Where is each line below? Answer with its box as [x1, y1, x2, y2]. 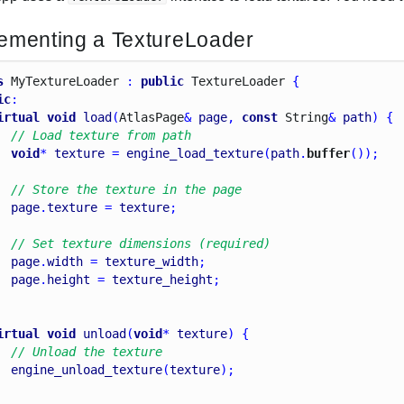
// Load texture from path [11, 128, 192, 143]
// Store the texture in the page [11, 182, 243, 197]
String [285, 110, 329, 125]
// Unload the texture [11, 344, 163, 360]
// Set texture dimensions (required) [11, 236, 271, 252]
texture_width [105, 254, 199, 270]
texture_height [112, 272, 214, 288]
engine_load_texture [126, 146, 264, 161]
